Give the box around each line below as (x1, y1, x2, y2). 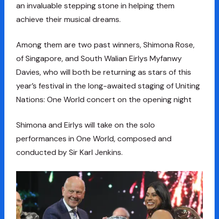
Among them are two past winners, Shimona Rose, (16, 40, 195, 50)
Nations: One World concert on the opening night (16, 94, 192, 105)
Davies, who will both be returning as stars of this (16, 67, 191, 78)
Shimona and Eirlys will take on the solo (16, 120, 155, 131)
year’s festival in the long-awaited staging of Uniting (16, 81, 200, 91)
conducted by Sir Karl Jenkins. (16, 147, 123, 158)
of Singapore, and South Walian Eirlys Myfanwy (16, 53, 182, 64)
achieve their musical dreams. (16, 14, 121, 25)
